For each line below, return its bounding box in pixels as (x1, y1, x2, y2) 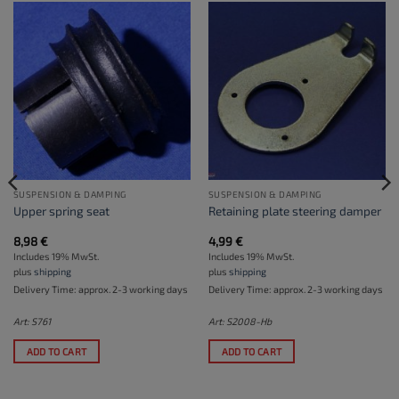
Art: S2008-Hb (208, 314, 272, 327)
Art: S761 (12, 314, 51, 327)
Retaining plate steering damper (208, 202, 381, 218)
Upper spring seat (12, 202, 110, 218)
